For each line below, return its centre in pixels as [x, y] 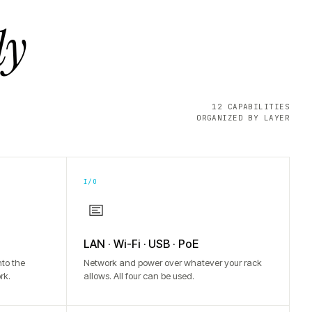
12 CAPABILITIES [251, 107]
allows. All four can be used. [139, 276]
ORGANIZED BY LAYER [243, 118]
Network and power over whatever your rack [172, 263]
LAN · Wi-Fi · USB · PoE [141, 244]
